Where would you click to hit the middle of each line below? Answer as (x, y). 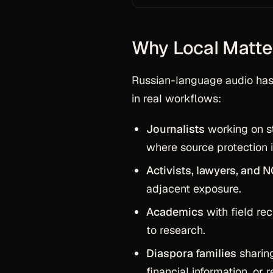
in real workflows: (176, 98)
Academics (175, 212)
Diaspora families (191, 253)
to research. (176, 230)
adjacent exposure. (194, 189)
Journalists (175, 129)
